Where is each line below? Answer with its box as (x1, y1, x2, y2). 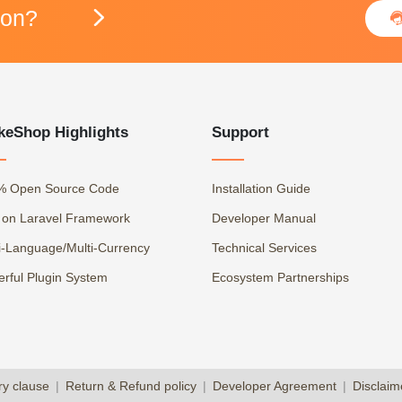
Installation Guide (212, 181, 310, 197)
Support (212, 123, 269, 141)
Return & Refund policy (65, 379, 197, 394)
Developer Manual (212, 211, 316, 226)
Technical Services (212, 240, 317, 256)
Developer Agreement (212, 379, 336, 394)
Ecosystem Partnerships (212, 270, 349, 285)
